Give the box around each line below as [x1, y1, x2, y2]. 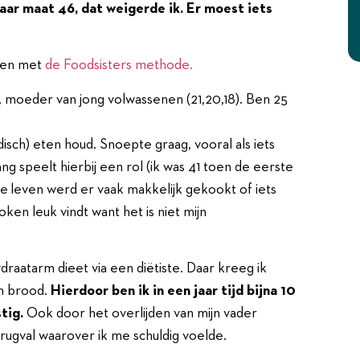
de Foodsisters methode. [45, 58, 193, 73]
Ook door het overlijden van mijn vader [23, 306, 257, 321]
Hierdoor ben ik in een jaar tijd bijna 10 [51, 284, 296, 299]
